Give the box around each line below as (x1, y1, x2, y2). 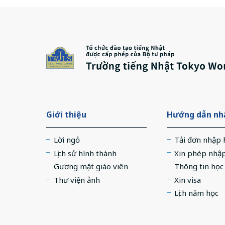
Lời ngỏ (54, 135, 80, 145)
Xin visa (174, 174, 201, 185)
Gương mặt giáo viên (54, 161, 128, 171)
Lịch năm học (174, 188, 218, 198)
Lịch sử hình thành (54, 148, 117, 158)
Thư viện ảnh (54, 174, 100, 185)
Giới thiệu (46, 109, 86, 120)
